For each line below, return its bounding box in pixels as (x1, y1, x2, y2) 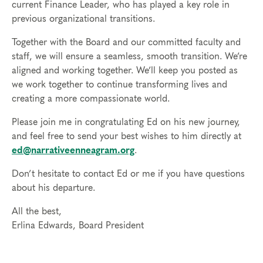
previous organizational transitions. (12, 14, 155, 24)
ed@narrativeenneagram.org (12, 146, 134, 156)
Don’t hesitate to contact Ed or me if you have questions (12, 169, 245, 179)
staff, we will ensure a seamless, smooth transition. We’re (12, 52, 247, 62)
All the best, (12, 207, 62, 217)
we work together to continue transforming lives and (12, 80, 227, 90)
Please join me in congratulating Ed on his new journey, (12, 117, 240, 127)
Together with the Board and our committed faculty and (12, 38, 241, 48)
